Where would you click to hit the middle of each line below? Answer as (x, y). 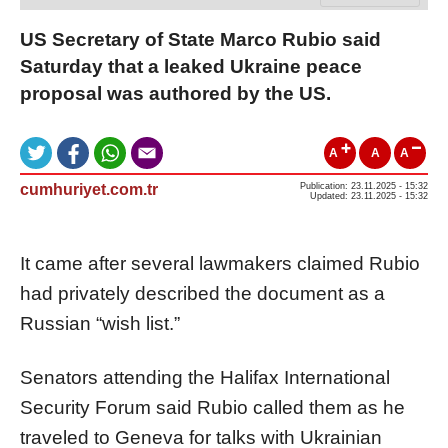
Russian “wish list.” (100, 323)
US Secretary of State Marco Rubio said (200, 39)
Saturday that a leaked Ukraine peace (191, 66)
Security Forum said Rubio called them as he (212, 407)
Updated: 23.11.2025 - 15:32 (369, 195)
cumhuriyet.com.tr (89, 189)
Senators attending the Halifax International (205, 377)
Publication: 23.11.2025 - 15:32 (364, 185)
